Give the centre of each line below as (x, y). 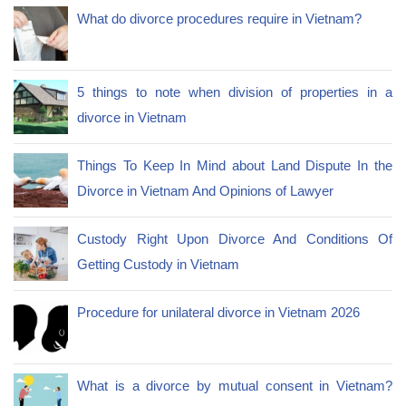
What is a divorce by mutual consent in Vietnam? (235, 386)
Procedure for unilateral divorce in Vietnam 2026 (218, 313)
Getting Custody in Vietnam (158, 265)
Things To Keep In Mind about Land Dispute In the (235, 166)
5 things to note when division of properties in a (235, 92)
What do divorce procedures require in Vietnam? (219, 19)
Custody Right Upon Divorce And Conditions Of (235, 239)
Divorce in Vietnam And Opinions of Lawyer (205, 191)
